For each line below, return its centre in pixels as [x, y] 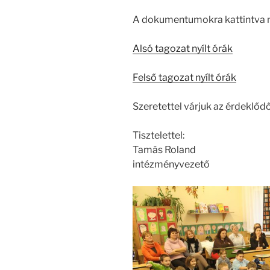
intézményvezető [171, 165]
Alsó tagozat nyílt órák [183, 49]
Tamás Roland [164, 150]
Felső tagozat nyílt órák [184, 78]
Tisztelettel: [159, 136]
